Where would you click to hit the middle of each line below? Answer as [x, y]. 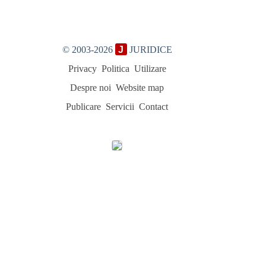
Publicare [84, 107]
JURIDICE [149, 50]
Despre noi [91, 88]
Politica [115, 69]
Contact [154, 107]
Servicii [120, 107]
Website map [140, 88]
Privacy [82, 69]
